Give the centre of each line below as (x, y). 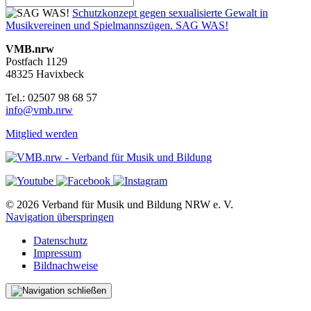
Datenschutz (60, 240)
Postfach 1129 (36, 61)
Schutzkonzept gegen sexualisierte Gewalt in (170, 12)
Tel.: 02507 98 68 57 (51, 97)
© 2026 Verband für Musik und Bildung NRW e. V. (119, 204)
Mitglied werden (42, 133)
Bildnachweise (66, 265)
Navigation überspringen (60, 217)
